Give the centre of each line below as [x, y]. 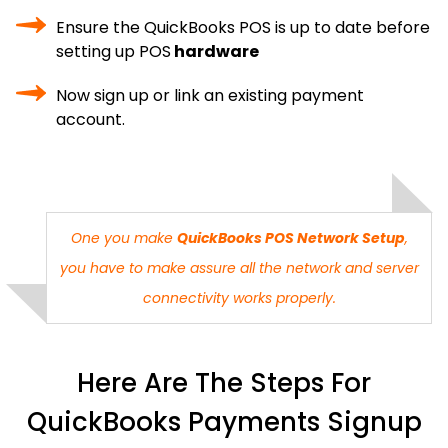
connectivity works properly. [239, 298]
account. [90, 119]
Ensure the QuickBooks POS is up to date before [243, 27]
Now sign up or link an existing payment [210, 95]
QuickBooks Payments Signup [224, 422]
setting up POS [113, 51]
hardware [215, 51]
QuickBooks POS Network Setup [290, 238]
